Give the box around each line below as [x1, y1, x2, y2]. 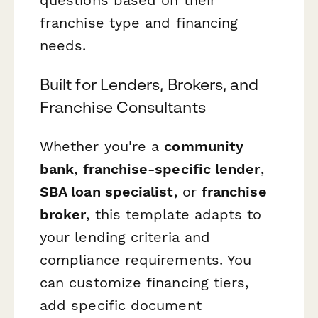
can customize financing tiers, [40, 274, 249, 292]
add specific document [40, 297, 202, 314]
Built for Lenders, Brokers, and [40, 75, 259, 94]
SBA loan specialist [40, 183, 174, 201]
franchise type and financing [40, 13, 238, 31]
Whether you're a [40, 138, 165, 155]
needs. [40, 36, 87, 54]
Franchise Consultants [40, 98, 206, 117]
